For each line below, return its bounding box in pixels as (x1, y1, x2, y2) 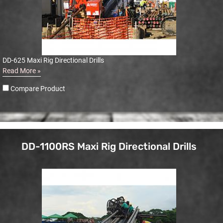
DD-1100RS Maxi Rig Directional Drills (21, 140, 197, 152)
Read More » (2, 66, 41, 75)
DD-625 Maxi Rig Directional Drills (2, 56, 104, 64)
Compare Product (9, 84, 65, 93)
